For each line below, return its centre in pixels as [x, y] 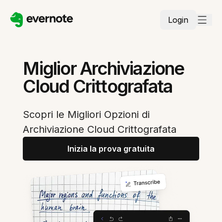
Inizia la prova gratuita [111, 149]
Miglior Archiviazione [104, 68]
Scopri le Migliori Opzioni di [86, 114]
